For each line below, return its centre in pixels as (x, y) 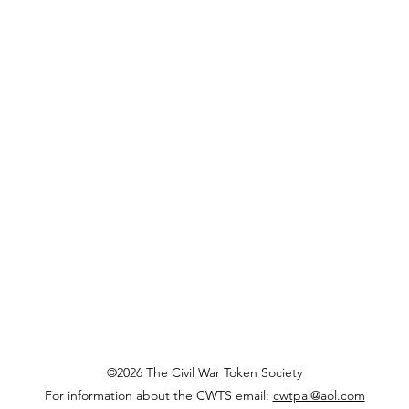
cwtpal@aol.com (319, 395)
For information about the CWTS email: (158, 395)
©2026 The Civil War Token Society (204, 372)
